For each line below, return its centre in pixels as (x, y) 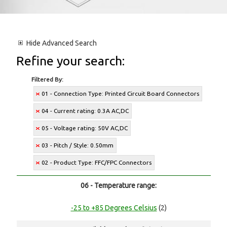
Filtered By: (48, 80)
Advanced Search (69, 43)
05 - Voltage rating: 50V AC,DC (85, 128)
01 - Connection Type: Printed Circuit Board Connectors (121, 94)
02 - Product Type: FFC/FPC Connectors (97, 163)
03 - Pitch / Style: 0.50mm (78, 145)
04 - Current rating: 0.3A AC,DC (85, 111)
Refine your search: (71, 61)
